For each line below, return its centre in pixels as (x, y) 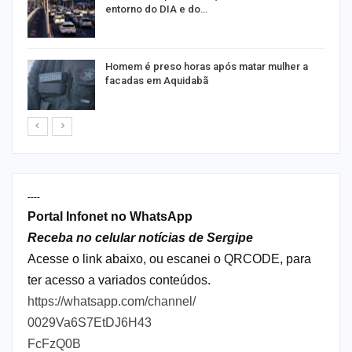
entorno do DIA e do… (156, 9)
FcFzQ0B (54, 343)
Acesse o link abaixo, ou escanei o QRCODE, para (169, 258)
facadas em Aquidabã (157, 81)
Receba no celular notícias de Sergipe (140, 237)
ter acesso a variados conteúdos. (119, 280)
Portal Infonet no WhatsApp (110, 216)
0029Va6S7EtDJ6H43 (90, 322)
